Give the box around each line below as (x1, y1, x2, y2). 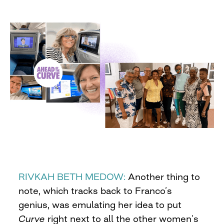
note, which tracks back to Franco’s (18, 184, 172, 196)
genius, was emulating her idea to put (18, 198, 182, 210)
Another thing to (125, 170, 200, 182)
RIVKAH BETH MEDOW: (18, 170, 126, 182)
